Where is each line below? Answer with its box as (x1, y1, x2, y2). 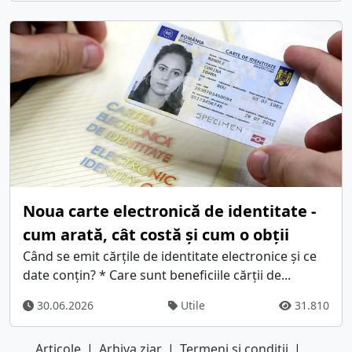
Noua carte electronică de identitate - (23, 200, 316, 222)
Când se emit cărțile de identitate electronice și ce (23, 247, 317, 266)
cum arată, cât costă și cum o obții (23, 224, 289, 246)
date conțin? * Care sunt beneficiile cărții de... (23, 266, 291, 284)
